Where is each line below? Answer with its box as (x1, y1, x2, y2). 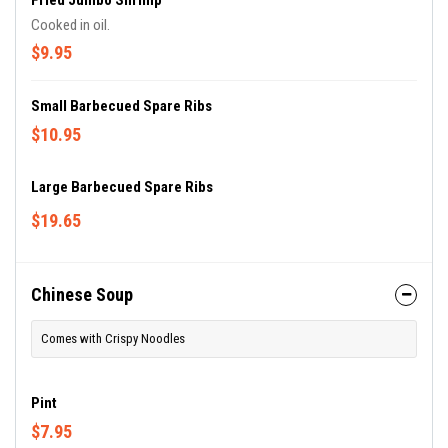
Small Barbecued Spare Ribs (31, 97, 212, 115)
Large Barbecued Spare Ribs (31, 178, 213, 196)
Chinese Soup (31, 284, 133, 305)
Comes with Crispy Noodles (41, 331, 185, 346)
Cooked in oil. (31, 16, 110, 34)
